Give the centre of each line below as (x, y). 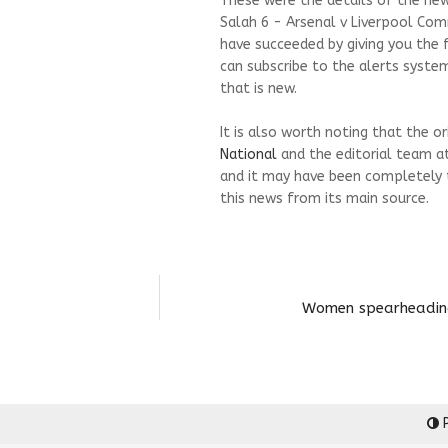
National (248, 154)
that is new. (258, 88)
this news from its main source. (324, 198)
